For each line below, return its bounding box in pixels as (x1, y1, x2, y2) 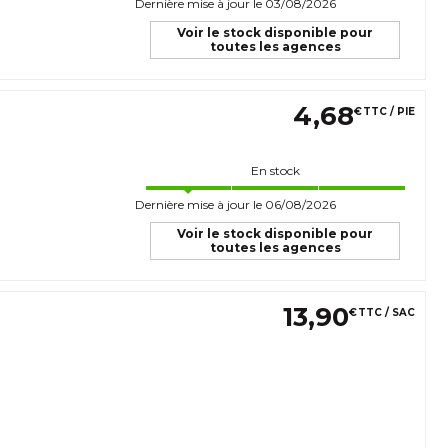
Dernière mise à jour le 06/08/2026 (135, 196, 336, 212)
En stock (250, 162, 300, 178)
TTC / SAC (358, 306, 415, 320)
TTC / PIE (363, 105, 415, 119)
